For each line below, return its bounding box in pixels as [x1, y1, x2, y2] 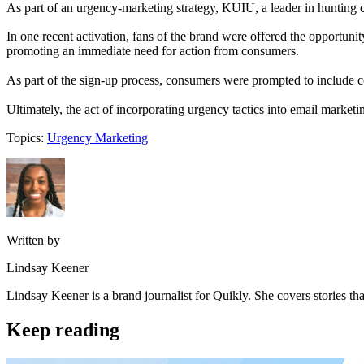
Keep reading [6, 319, 119, 341]
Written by [6, 233, 60, 248]
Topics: [6, 131, 44, 145]
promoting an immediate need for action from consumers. [6, 44, 299, 58]
